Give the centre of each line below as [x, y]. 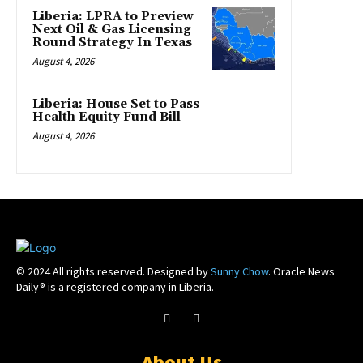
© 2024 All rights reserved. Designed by [113, 272]
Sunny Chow [239, 272]
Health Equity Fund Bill [107, 117]
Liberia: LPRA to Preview [113, 17]
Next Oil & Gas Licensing [112, 30]
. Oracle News [301, 272]
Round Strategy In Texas [112, 43]
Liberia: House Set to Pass [116, 105]
